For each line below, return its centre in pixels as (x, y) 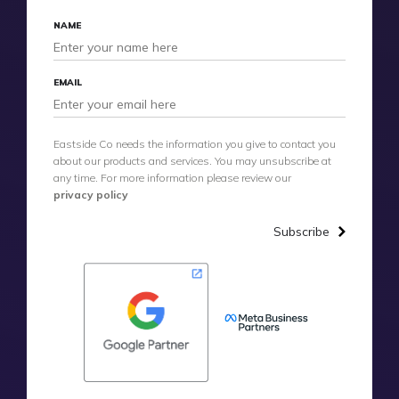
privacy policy (91, 194)
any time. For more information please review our (172, 177)
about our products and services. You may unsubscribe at (192, 160)
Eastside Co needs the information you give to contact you (195, 143)
